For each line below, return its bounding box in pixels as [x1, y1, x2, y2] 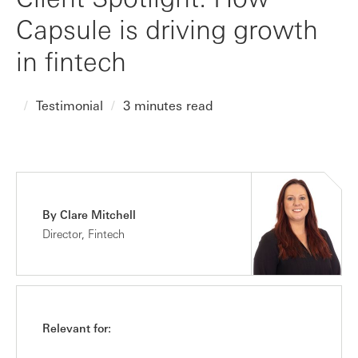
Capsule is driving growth [16, 11, 318, 46]
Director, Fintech [42, 226, 125, 241]
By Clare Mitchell [42, 207, 136, 221]
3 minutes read [123, 97, 213, 113]
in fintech [16, 43, 126, 78]
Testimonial [36, 97, 103, 113]
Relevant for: [42, 320, 111, 335]
